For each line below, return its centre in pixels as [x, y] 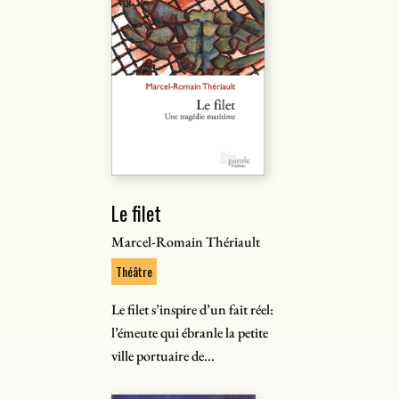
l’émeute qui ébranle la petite [190, 333]
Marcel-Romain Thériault [186, 242]
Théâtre [134, 271]
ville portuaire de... [163, 356]
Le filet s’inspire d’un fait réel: [193, 309]
